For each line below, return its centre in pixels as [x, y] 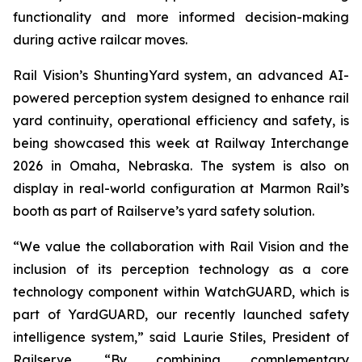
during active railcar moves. [100, 40]
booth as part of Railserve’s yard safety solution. [164, 211]
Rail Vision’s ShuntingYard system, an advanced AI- [181, 75]
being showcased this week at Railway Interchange [181, 143]
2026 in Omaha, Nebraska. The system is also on [181, 166]
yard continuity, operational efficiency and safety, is [181, 120]
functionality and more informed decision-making [181, 17]
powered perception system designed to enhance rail [181, 98]
